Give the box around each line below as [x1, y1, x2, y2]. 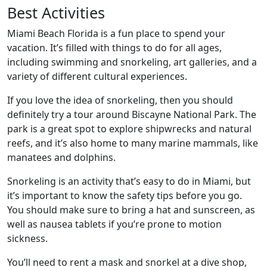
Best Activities [7, 2, 105, 23]
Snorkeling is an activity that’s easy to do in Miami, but [7, 175, 251, 188]
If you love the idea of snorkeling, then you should [7, 94, 233, 107]
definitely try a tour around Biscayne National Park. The [7, 108, 256, 121]
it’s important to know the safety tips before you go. [7, 189, 242, 202]
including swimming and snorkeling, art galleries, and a [7, 55, 257, 69]
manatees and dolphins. [7, 151, 116, 164]
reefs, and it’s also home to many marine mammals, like [7, 136, 258, 150]
